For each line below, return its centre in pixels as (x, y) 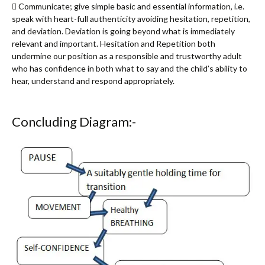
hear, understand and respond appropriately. (93, 81)
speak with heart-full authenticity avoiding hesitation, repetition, (131, 19)
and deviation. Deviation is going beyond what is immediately (123, 31)
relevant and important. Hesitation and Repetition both (114, 44)
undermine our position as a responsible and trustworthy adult (127, 56)
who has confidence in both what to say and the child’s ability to (130, 69)
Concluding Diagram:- (74, 122)
